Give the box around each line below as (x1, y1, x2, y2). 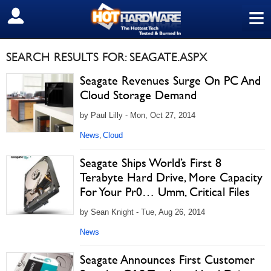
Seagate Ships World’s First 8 (80, 155, 221, 170)
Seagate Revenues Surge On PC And (80, 73, 261, 88)
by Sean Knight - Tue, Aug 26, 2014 (80, 207, 205, 217)
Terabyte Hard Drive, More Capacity (80, 170, 263, 184)
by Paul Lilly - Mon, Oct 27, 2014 (80, 111, 195, 120)
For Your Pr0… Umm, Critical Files (80, 184, 250, 199)
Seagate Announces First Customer (80, 252, 255, 267)
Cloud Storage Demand (80, 88, 197, 102)
